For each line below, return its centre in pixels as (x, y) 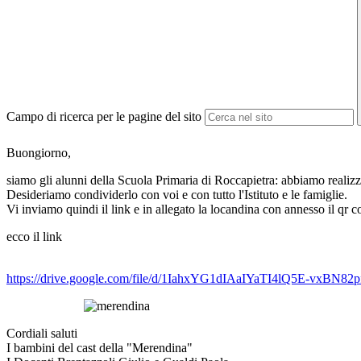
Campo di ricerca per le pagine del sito (104, 117)
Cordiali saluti (42, 334)
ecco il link (34, 237)
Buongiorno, (39, 153)
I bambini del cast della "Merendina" (100, 348)
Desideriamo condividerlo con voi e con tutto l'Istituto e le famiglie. (177, 195)
